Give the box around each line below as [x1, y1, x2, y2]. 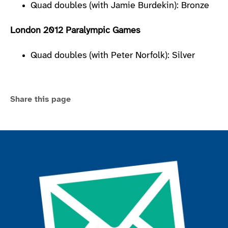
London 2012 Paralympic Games [10, 25, 140, 36]
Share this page [10, 95, 71, 104]
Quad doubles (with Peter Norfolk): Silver [31, 50, 195, 61]
